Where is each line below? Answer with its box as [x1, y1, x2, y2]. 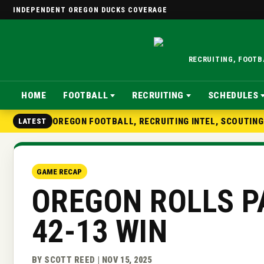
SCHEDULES [207, 90, 259, 101]
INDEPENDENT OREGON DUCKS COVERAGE [12, 5, 167, 14]
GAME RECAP [37, 167, 82, 176]
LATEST [18, 116, 47, 126]
